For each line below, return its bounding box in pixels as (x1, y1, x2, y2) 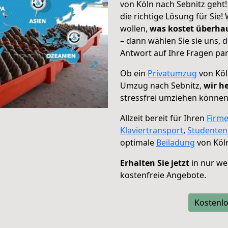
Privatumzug (148, 68, 197, 79)
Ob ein (120, 68, 148, 79)
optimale (120, 137, 156, 148)
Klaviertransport (120, 125, 183, 136)
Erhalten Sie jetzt (120, 157, 189, 168)
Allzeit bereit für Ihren (120, 112, 207, 124)
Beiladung (156, 137, 195, 148)
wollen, (120, 23, 150, 34)
